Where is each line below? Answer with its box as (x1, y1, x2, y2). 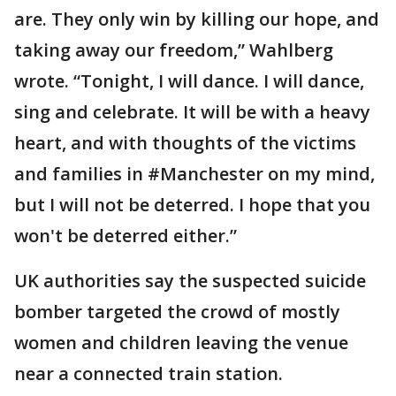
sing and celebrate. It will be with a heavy (14, 100, 370, 124)
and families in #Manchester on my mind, (14, 162, 375, 186)
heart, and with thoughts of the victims (14, 131, 356, 155)
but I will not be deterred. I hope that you (14, 193, 370, 217)
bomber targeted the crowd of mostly (14, 300, 340, 324)
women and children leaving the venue (14, 331, 348, 354)
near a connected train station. (14, 362, 283, 385)
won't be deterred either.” (14, 224, 237, 247)
